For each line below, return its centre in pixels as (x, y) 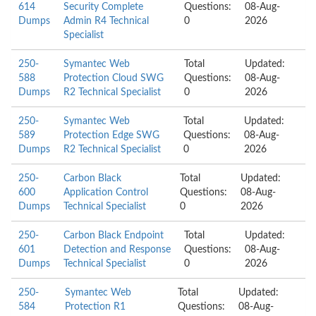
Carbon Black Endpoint (114, 236)
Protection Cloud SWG (114, 78)
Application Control (106, 193)
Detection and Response (117, 250)
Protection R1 (96, 307)
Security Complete (103, 7)
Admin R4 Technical (106, 21)
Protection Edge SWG (111, 135)
